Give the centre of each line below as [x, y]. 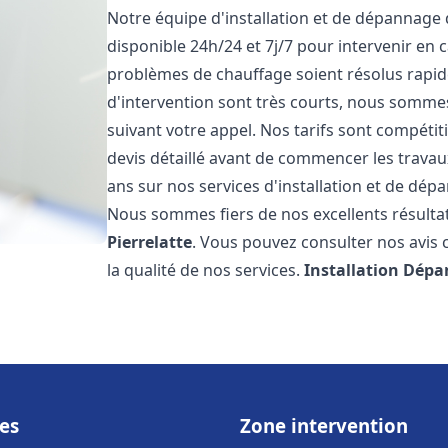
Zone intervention [324, 425]
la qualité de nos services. [206, 270]
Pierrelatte [150, 242]
